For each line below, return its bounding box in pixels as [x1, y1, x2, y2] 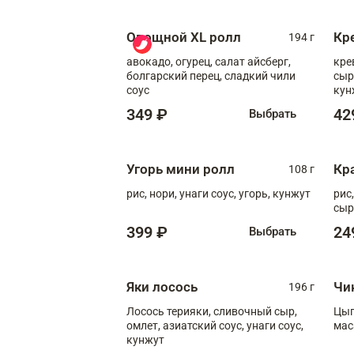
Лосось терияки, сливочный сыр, [126, 304, 297, 318]
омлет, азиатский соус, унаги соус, [126, 318, 163, 332]
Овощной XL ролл [126, 28, 241, 45]
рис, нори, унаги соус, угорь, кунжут [126, 186, 311, 200]
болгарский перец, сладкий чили [126, 69, 296, 82]
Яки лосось [126, 278, 198, 295]
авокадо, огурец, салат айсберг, [126, 55, 291, 68]
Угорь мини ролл [126, 160, 235, 177]
